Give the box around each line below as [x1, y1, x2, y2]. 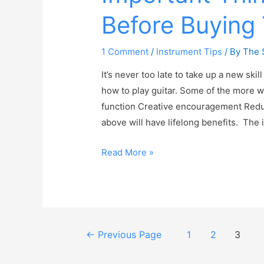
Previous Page [94, 229, 161, 241]
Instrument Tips [156, 46, 223, 58]
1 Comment [101, 46, 149, 58]
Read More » [101, 147, 154, 159]
